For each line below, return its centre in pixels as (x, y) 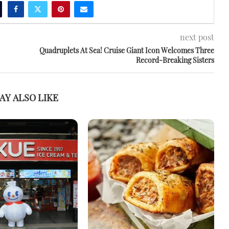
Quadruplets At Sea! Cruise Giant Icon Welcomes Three (127, 50)
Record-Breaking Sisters (175, 60)
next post (197, 37)
